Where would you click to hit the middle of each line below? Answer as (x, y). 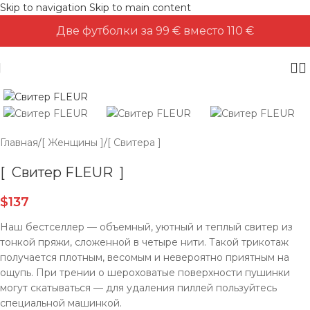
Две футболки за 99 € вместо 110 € (155, 31)
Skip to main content (140, 8)
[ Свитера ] (134, 142)
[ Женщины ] (73, 142)
